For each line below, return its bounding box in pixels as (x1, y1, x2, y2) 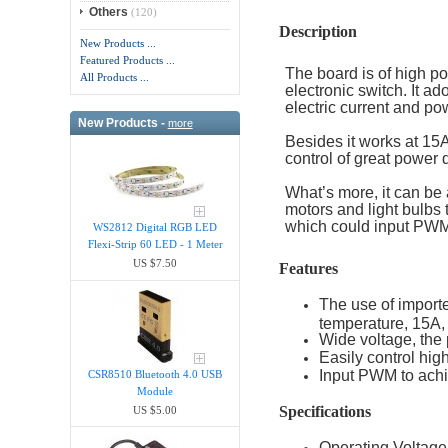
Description (278, 22, 357, 40)
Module (137, 384, 174, 397)
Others (89, 5, 129, 20)
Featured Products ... (80, 54, 176, 67)
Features (278, 259, 338, 277)
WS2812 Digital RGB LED (93, 221, 218, 234)
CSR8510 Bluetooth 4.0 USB (88, 367, 223, 380)
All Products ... (80, 71, 150, 84)
